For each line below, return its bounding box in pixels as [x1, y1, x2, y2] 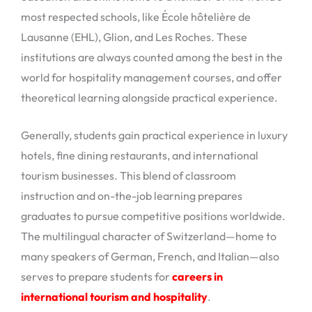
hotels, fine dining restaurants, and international [21, 148, 258, 163]
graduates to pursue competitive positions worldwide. [21, 209, 286, 224]
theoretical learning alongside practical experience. [21, 90, 278, 104]
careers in [172, 270, 223, 284]
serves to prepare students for [21, 270, 172, 284]
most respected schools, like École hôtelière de [21, 9, 251, 24]
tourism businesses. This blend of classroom [21, 169, 236, 183]
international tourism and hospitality [21, 290, 208, 304]
